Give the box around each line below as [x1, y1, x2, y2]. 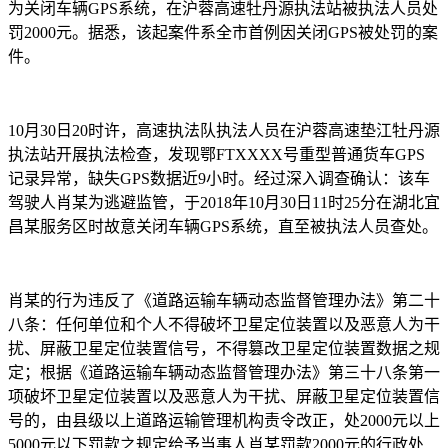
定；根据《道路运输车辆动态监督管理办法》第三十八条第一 [8, 363, 440, 381]
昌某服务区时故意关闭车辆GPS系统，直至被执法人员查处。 [8, 217, 438, 235]
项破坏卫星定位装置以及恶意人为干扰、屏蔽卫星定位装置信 [8, 387, 440, 405]
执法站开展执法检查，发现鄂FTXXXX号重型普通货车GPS [8, 145, 425, 163]
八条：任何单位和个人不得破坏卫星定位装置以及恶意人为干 [8, 315, 440, 333]
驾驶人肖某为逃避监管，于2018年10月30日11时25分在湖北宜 [8, 193, 440, 211]
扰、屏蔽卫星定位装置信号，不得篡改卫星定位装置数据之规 [8, 339, 440, 357]
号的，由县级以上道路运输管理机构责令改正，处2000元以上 [8, 411, 440, 429]
